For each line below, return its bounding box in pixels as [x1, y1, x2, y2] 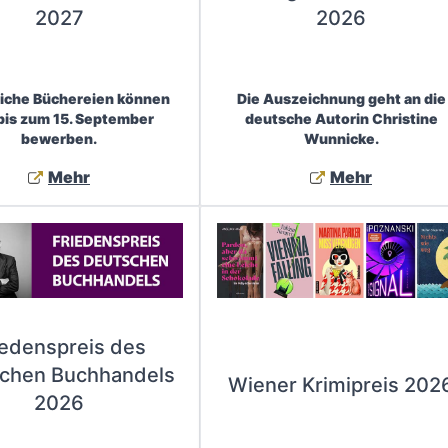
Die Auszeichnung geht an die [236, 89, 446, 107]
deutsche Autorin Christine [244, 109, 438, 127]
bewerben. [21, 129, 97, 147]
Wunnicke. [303, 129, 379, 147]
